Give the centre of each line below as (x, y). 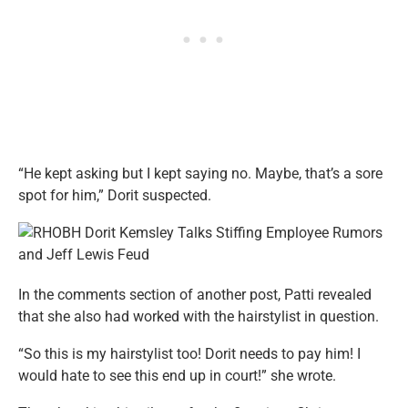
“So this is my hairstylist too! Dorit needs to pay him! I (189, 353)
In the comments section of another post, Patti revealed (195, 294)
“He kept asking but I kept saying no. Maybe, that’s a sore (200, 173)
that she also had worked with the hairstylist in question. (199, 316)
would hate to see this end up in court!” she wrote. (177, 375)
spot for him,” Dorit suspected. (115, 195)
